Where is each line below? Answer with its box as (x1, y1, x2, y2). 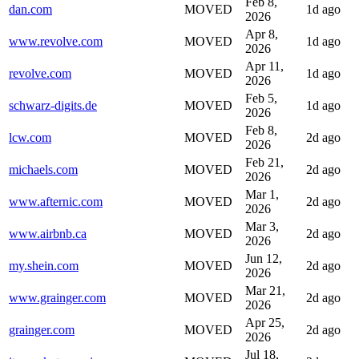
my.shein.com (9, 258, 79, 272)
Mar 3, (245, 219, 279, 233)
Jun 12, (245, 251, 282, 265)
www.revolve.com (9, 34, 103, 48)
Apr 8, (245, 26, 278, 41)
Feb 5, (245, 91, 277, 105)
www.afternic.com (9, 194, 103, 208)
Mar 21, (245, 283, 285, 297)
